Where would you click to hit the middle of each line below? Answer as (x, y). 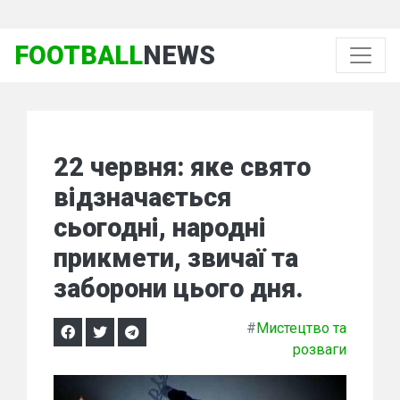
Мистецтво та (301, 328)
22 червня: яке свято (182, 167)
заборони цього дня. (179, 288)
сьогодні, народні (160, 228)
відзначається (142, 197)
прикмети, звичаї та (176, 258)
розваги (320, 350)
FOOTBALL (79, 55)
